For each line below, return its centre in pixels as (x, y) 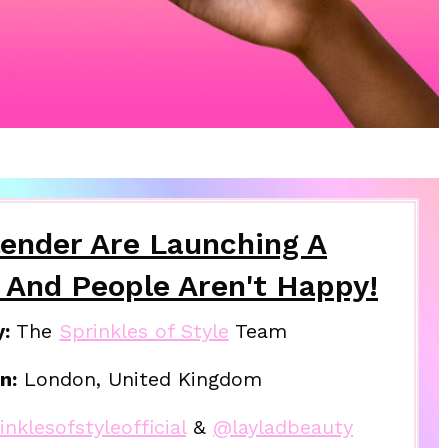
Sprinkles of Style (144, 330)
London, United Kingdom (139, 378)
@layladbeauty (283, 426)
